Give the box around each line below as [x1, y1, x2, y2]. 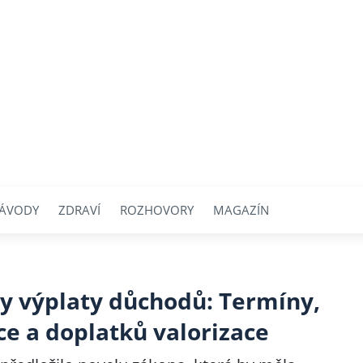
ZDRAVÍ [58, 201, 100, 218]
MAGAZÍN [213, 201, 269, 218]
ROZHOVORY [120, 201, 194, 218]
